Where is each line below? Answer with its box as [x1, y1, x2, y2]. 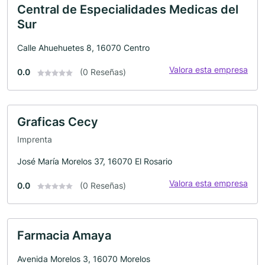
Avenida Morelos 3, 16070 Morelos [17, 253, 150, 264]
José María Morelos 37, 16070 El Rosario [17, 156, 172, 166]
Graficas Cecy [17, 115, 98, 129]
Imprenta [17, 134, 52, 144]
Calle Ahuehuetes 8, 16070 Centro [17, 43, 150, 53]
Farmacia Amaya [17, 228, 111, 243]
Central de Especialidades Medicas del [17, 2, 238, 17]
